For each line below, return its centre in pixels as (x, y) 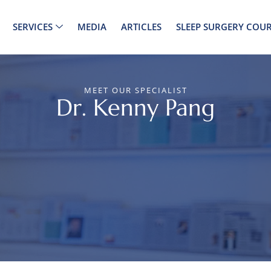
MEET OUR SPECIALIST (135, 90)
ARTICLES (141, 27)
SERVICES (32, 27)
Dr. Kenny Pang (135, 108)
